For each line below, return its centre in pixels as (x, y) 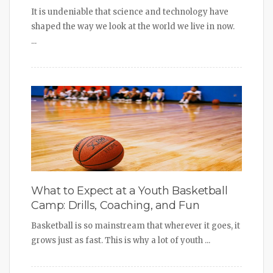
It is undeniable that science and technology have (130, 12)
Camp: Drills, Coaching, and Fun (115, 205)
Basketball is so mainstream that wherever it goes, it (136, 225)
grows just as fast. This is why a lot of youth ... (121, 240)
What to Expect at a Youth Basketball (129, 190)
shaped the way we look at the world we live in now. (134, 26)
